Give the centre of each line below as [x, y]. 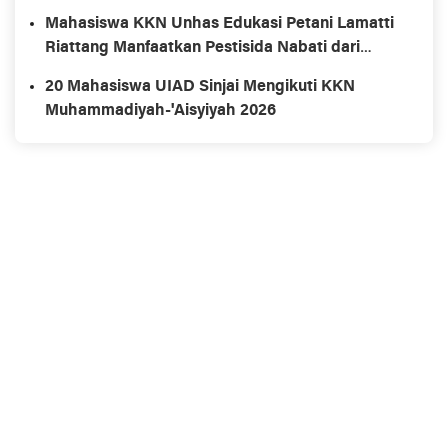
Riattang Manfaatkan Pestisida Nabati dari [202, 48]
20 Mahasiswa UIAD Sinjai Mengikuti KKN [200, 87]
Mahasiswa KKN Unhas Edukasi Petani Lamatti [219, 24]
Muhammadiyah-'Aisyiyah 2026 [160, 111]
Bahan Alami [92, 72]
